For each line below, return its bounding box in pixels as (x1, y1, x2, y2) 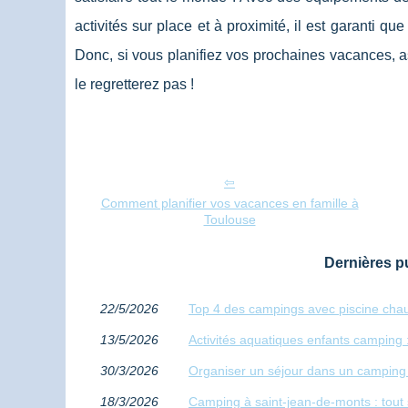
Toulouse (203, 212, 256, 228)
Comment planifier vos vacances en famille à (100, 196, 359, 211)
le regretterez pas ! (75, 76, 194, 93)
